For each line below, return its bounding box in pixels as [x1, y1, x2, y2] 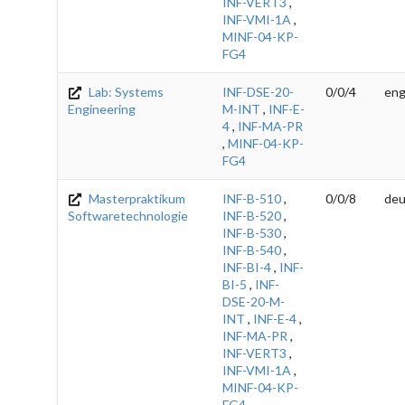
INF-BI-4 [222, 259, 271, 275]
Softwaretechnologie [68, 207, 188, 223]
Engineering [68, 100, 136, 117]
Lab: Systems [86, 83, 165, 99]
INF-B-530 [222, 224, 281, 240]
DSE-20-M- [222, 293, 285, 309]
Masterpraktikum [86, 190, 186, 206]
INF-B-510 [222, 190, 281, 206]
